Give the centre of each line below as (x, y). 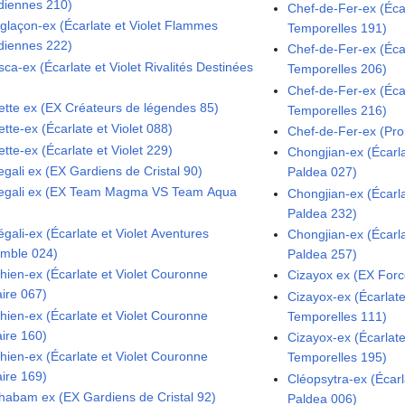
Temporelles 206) (338, 69)
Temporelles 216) (338, 110)
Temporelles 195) (338, 358)
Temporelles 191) (338, 28)
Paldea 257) (323, 254)
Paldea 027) (323, 172)
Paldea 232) (323, 213)
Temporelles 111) (338, 316)
